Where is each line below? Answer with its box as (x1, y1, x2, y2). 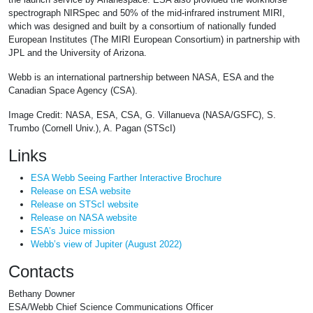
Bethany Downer (8, 289, 75, 300)
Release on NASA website (31, 212, 137, 224)
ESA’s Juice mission (31, 226, 115, 237)
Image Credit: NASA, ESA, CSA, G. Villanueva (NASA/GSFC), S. (8, 110, 276, 121)
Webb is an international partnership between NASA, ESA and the (8, 72, 274, 83)
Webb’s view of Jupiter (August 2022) (31, 239, 182, 250)
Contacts (8, 262, 74, 282)
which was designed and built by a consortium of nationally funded (8, 21, 276, 32)
